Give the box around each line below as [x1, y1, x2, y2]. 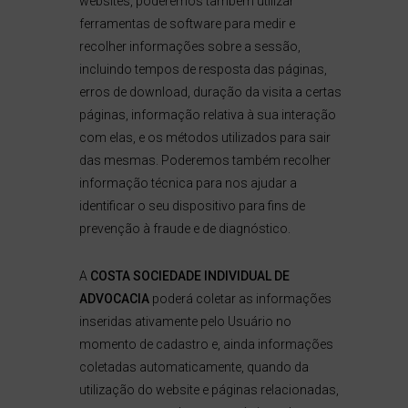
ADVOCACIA [78, 291, 149, 306]
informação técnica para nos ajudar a [78, 176, 297, 190]
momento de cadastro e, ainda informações [78, 337, 333, 352]
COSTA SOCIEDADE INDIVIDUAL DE [89, 269, 290, 283]
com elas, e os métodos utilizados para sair [78, 130, 331, 145]
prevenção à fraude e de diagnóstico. [78, 221, 291, 236]
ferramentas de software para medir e [78, 16, 295, 31]
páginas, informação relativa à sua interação [78, 107, 336, 122]
